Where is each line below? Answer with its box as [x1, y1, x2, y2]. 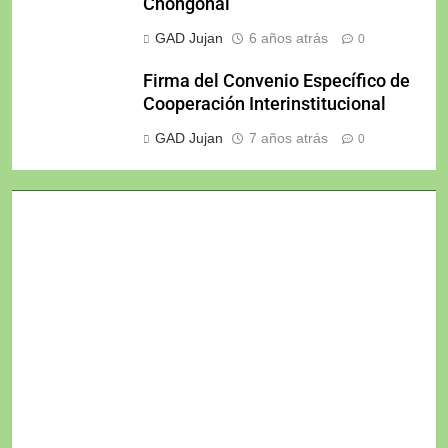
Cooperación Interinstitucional [143, 94, 386, 115]
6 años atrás [249, 30, 328, 47]
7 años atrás [249, 130, 328, 147]
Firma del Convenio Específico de [143, 71, 410, 92]
